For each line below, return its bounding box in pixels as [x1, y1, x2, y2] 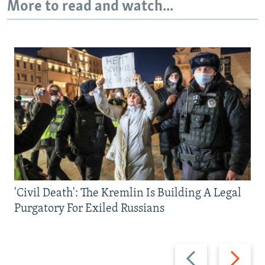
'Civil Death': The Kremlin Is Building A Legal [14, 188, 241, 199]
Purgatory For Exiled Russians [14, 203, 164, 215]
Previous [174, 245, 214, 256]
